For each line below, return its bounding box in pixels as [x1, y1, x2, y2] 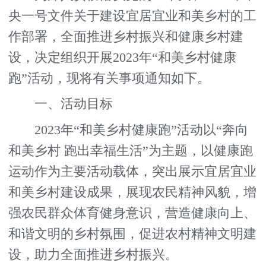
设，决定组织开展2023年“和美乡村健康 [8, 50, 237, 65]
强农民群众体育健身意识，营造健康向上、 [8, 206, 257, 221]
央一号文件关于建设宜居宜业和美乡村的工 [8, 8, 257, 23]
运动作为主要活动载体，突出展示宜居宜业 [8, 164, 257, 179]
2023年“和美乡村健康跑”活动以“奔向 [8, 123, 249, 138]
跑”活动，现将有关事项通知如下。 [8, 71, 211, 85]
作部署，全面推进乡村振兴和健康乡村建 [8, 29, 244, 44]
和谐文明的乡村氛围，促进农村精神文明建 [8, 227, 257, 242]
